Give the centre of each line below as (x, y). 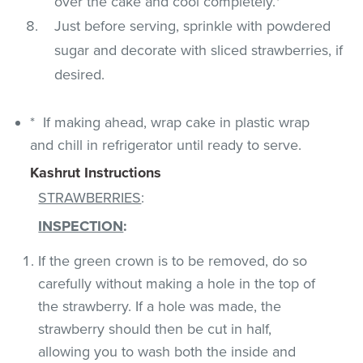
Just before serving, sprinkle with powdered (193, 26)
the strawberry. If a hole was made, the (160, 306)
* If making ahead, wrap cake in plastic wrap (170, 122)
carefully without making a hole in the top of (177, 283)
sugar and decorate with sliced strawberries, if (199, 50)
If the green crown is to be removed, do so (173, 261)
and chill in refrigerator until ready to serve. (166, 145)
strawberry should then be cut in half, (155, 329)
